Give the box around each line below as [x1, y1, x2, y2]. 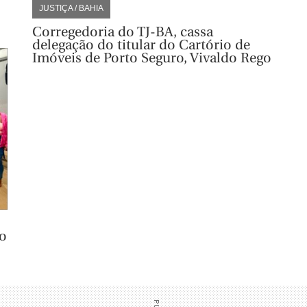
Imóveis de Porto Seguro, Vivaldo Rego [32, 49, 271, 66]
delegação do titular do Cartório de [32, 36, 250, 53]
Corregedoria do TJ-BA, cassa [32, 23, 213, 40]
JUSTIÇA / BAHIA [38, 3, 103, 13]
